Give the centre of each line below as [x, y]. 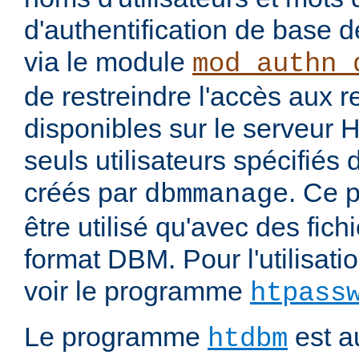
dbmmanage [216, 195]
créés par [84, 193]
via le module [108, 62]
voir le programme [137, 291]
